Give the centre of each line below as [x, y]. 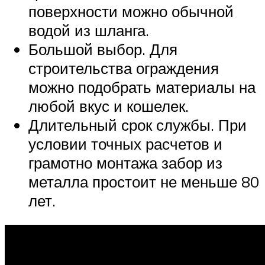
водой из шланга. [89, 30]
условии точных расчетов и [125, 143]
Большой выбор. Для [103, 49]
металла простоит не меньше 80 [144, 181]
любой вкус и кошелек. [109, 106]
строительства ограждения [124, 68]
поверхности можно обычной [131, 11]
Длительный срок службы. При [138, 125]
